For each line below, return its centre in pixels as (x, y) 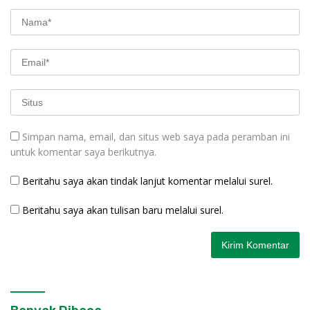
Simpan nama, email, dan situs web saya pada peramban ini (156, 137)
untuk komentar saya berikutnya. (83, 152)
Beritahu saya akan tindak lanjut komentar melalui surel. (147, 181)
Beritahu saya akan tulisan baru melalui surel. (123, 210)
